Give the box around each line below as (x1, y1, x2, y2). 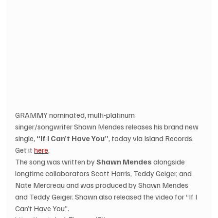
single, (15, 133, 37, 143)
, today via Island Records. (109, 133, 196, 143)
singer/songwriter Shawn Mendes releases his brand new (15, 121, 200, 131)
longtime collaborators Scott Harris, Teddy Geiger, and (15, 168, 194, 178)
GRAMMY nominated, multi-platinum (15, 109, 137, 120)
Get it (15, 145, 35, 155)
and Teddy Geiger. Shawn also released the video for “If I (15, 191, 199, 201)
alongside (152, 156, 187, 166)
